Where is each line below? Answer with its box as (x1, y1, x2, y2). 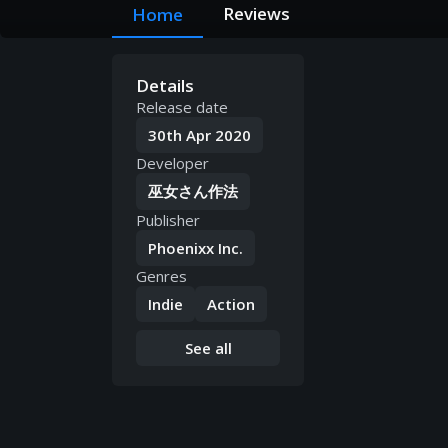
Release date (136, 97, 228, 118)
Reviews (223, 2, 290, 26)
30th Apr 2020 (148, 125, 251, 146)
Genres (136, 266, 187, 287)
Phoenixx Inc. (148, 238, 243, 259)
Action (207, 294, 255, 315)
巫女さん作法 (148, 181, 238, 202)
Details (136, 74, 194, 98)
